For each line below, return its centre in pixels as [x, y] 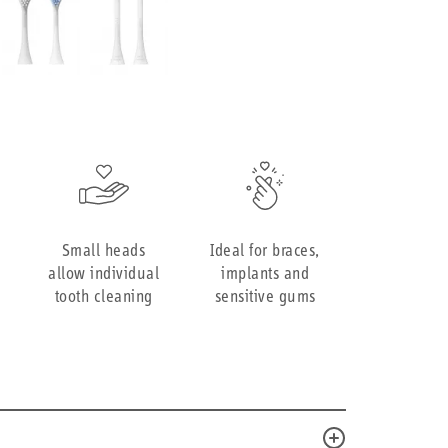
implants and [265, 275]
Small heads [103, 252]
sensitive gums [265, 298]
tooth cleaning [103, 298]
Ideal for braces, [265, 252]
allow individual [103, 275]
